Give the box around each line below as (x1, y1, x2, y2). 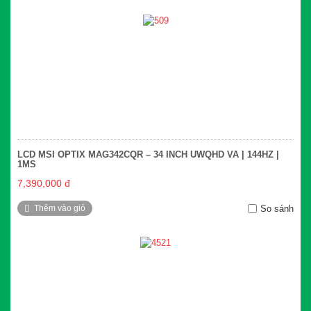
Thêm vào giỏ (34, 203, 85, 214)
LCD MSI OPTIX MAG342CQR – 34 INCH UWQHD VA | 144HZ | (17, 149, 279, 160)
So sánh (260, 203, 294, 215)
